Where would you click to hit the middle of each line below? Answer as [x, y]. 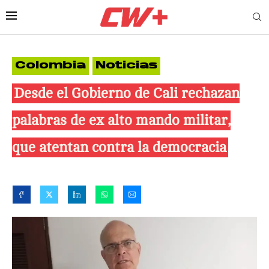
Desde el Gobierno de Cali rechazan [127, 93]
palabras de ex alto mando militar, [121, 120]
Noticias [126, 66]
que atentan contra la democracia [119, 147]
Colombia [50, 66]
